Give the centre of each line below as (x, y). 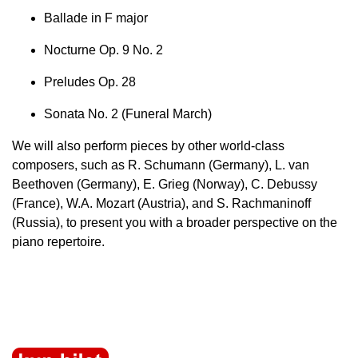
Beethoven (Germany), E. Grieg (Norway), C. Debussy (165, 185)
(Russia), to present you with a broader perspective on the (175, 223)
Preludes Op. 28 (90, 82)
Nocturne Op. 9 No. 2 (103, 50)
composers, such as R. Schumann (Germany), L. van (161, 165)
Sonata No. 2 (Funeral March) (128, 114)
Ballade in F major (96, 18)
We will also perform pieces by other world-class (148, 146)
